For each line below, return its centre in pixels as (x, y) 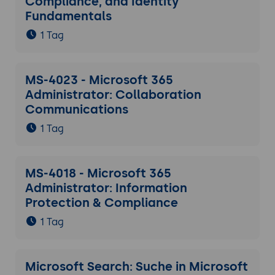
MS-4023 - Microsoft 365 (99, 80)
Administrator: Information (106, 188)
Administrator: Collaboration (113, 95)
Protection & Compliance (101, 203)
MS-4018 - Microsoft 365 (98, 173)
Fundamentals (68, 16)
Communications (76, 110)
